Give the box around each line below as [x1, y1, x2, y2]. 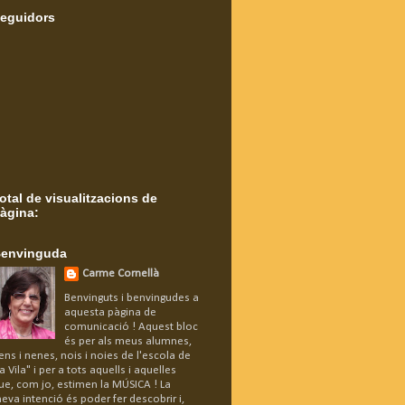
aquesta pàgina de [63, 306, 156, 318]
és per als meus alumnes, [63, 334, 192, 347]
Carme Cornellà [81, 268, 159, 279]
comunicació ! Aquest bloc [63, 320, 198, 333]
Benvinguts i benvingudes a [63, 291, 199, 304]
